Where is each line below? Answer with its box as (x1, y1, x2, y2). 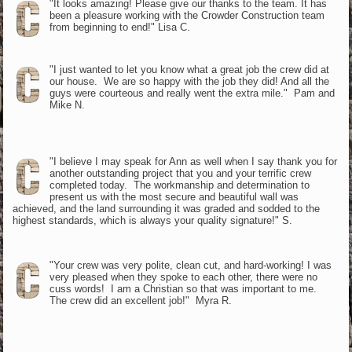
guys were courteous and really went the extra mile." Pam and (49, 86, 335, 99)
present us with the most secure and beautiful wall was (49, 190, 299, 203)
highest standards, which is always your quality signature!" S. (13, 214, 293, 226)
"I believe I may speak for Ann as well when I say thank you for (49, 155, 337, 167)
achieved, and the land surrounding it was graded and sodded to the (13, 202, 321, 214)
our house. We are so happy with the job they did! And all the (49, 75, 329, 87)
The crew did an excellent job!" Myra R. (49, 294, 232, 306)
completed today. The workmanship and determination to (49, 178, 310, 191)
